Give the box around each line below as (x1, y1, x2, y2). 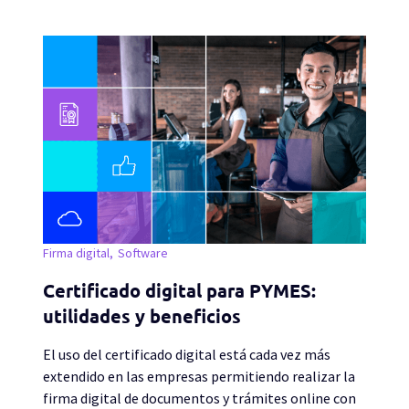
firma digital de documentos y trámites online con (43, 389, 356, 407)
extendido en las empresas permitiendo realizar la (43, 367, 355, 385)
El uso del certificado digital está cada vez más (43, 345, 330, 363)
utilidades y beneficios (43, 306, 241, 327)
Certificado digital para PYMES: (43, 280, 316, 301)
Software (118, 245, 168, 261)
